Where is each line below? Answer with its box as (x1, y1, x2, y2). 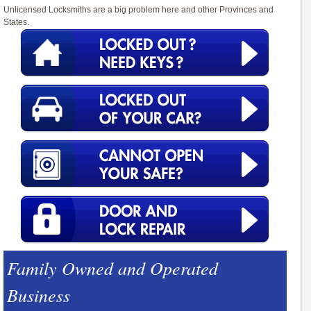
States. (3, 17, 29, 28)
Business (7, 283, 70, 308)
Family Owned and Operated (7, 255, 218, 280)
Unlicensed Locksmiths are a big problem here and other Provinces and (3, 5, 274, 15)
